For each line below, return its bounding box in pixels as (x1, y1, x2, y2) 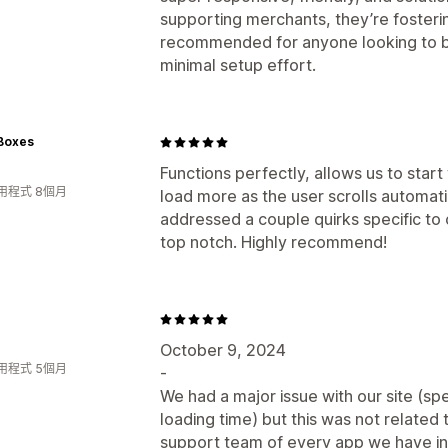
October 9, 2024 (160, 340, 286, 360)
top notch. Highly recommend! (160, 232, 387, 252)
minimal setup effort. (160, 55, 316, 75)
